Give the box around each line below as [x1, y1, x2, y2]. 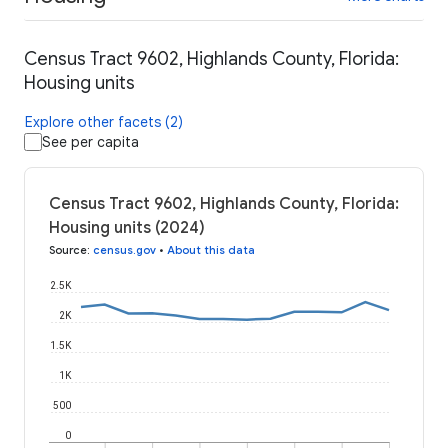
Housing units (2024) [49, 218, 205, 239]
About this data [167, 243, 255, 258]
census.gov [93, 243, 156, 258]
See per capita [42, 133, 139, 152]
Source [49, 243, 87, 258]
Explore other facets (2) [25, 113, 183, 132]
